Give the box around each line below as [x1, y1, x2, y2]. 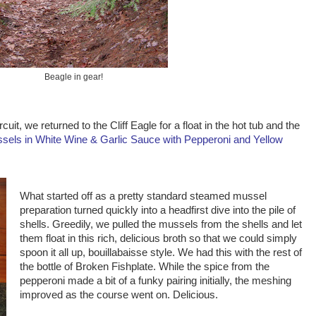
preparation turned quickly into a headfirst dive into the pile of [19, 205, 296, 217]
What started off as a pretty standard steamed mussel [19, 190, 267, 202]
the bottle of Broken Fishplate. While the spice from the [19, 261, 269, 273]
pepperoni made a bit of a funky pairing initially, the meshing [19, 275, 291, 287]
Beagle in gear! [44, 71, 103, 82]
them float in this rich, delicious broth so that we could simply [19, 233, 297, 245]
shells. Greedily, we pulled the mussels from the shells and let [19, 219, 302, 231]
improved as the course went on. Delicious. [19, 289, 218, 301]
